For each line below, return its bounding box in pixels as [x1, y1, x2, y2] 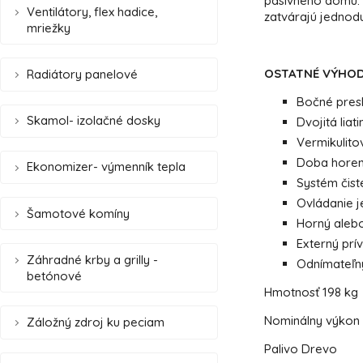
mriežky [27, 19, 70, 36]
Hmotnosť [263, 284, 322, 300]
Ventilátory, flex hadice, [27, 3, 157, 19]
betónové [27, 267, 82, 284]
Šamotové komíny [27, 205, 130, 221]
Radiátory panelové [27, 66, 138, 82]
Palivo [263, 340, 301, 357]
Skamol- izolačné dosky [27, 113, 160, 129]
